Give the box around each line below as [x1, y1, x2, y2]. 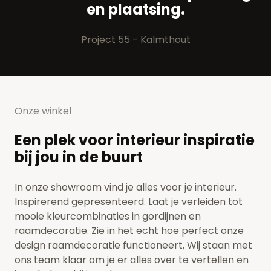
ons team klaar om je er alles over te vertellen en [15, 253, 249, 267]
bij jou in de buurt [15, 147, 143, 168]
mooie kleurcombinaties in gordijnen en [15, 209, 201, 224]
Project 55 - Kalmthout [80, 33, 191, 47]
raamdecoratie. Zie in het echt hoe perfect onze [15, 224, 244, 238]
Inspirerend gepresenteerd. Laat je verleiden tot [15, 195, 243, 209]
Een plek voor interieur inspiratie [15, 130, 255, 151]
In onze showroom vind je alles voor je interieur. [15, 180, 237, 195]
